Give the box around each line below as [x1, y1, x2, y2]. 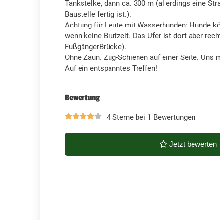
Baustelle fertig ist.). [65, 10, 131, 19]
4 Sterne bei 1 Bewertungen [107, 113, 195, 122]
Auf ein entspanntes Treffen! [65, 64, 157, 73]
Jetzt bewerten [169, 140, 217, 148]
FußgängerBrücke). [65, 42, 126, 51]
